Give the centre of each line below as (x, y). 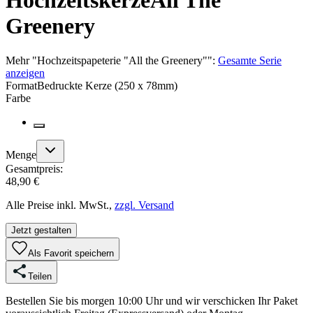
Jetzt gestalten (41, 230)
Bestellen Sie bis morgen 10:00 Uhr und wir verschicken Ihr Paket (152, 300)
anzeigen (25, 73)
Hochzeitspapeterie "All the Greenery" (122, 60)
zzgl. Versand (144, 205)
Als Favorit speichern (71, 253)
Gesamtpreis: (34, 168)
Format (21, 85)
